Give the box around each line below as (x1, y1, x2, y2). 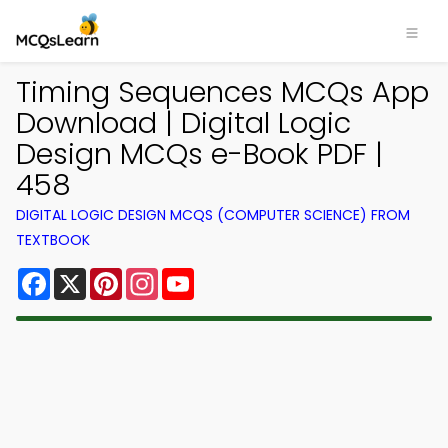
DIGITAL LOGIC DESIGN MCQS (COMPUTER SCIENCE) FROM (16, 205, 410, 225)
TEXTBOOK (16, 230, 90, 250)
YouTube (194, 264, 262, 287)
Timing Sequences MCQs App (16, 72, 429, 112)
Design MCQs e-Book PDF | (16, 134, 383, 174)
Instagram (158, 264, 240, 287)
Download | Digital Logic (16, 103, 351, 143)
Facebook (50, 264, 129, 287)
